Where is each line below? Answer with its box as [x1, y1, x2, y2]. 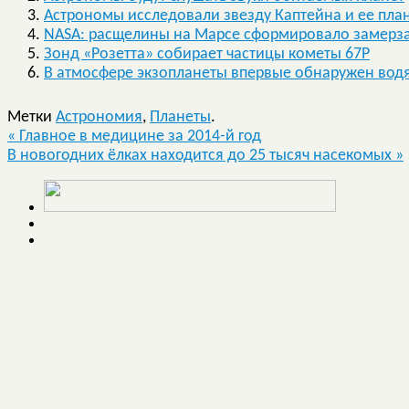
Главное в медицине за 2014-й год [16, 127, 261, 145]
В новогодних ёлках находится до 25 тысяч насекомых [7, 146, 395, 164]
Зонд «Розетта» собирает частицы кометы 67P [44, 45, 370, 63]
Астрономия [56, 108, 142, 126]
